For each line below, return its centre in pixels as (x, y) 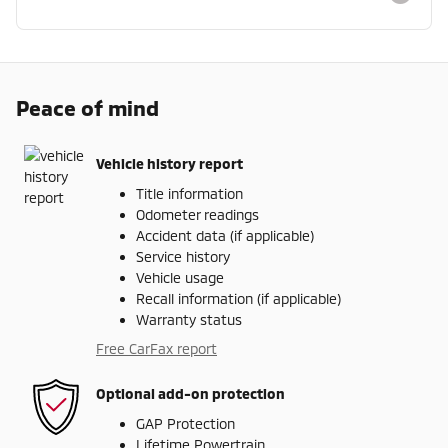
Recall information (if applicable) (238, 298)
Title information (189, 193)
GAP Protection (185, 423)
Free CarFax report (156, 348)
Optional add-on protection (190, 394)
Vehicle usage (180, 277)
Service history (183, 256)
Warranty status (189, 319)
